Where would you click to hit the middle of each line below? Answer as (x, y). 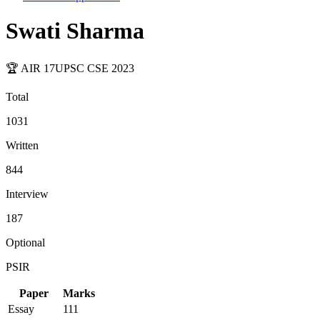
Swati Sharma (75, 31)
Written (22, 145)
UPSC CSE (83, 68)
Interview (27, 194)
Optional (25, 242)
